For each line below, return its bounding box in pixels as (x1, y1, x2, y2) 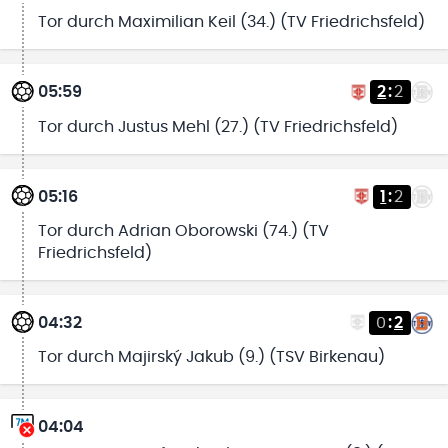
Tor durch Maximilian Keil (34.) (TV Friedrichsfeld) (37, 14, 425, 31)
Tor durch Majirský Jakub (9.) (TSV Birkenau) (37, 349, 385, 365)
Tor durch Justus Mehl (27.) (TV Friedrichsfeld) (37, 118, 398, 135)
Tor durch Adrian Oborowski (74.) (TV (37, 222, 329, 239)
